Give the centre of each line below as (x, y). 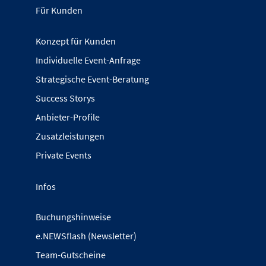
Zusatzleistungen (70, 136)
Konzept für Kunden (76, 41)
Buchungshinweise (73, 216)
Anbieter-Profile (68, 117)
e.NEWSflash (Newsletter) (86, 235)
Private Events (64, 155)
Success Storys (65, 98)
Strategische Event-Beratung (92, 79)
